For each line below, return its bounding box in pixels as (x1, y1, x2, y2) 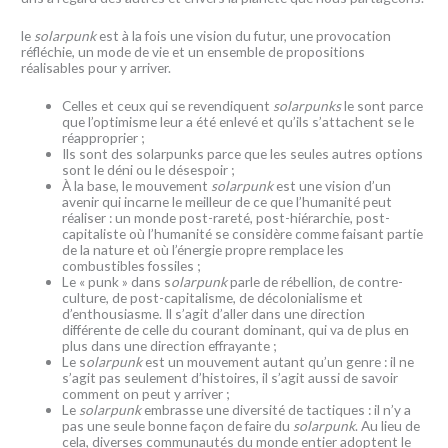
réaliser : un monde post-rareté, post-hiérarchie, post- (62, 208, 391, 226)
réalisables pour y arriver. (21, 59, 172, 77)
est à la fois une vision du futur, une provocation (96, 27, 392, 45)
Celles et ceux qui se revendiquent (62, 96, 274, 114)
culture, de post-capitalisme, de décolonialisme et (62, 288, 364, 306)
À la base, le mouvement (62, 176, 212, 194)
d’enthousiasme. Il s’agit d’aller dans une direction (62, 304, 366, 322)
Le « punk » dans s (62, 272, 172, 290)
